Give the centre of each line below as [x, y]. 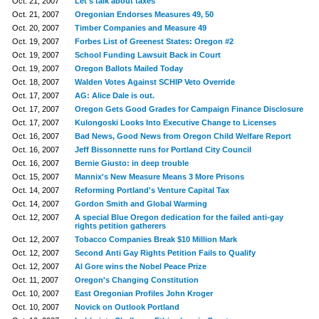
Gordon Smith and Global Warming [141, 204]
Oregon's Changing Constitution [136, 280]
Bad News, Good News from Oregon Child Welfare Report [183, 136]
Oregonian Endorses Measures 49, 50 [144, 14]
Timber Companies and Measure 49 [140, 28]
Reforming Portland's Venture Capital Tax [152, 190]
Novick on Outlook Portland [127, 307]
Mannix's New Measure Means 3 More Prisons [159, 177]
